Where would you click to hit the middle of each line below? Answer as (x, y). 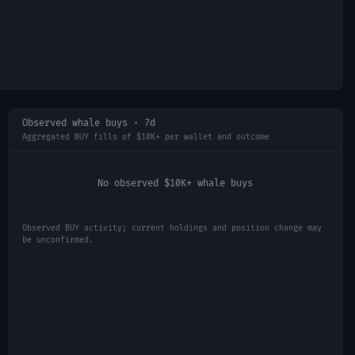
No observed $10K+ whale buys (176, 183)
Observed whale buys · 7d (88, 123)
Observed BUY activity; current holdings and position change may (172, 228)
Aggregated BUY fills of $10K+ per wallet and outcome (145, 137)
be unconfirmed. (57, 240)
